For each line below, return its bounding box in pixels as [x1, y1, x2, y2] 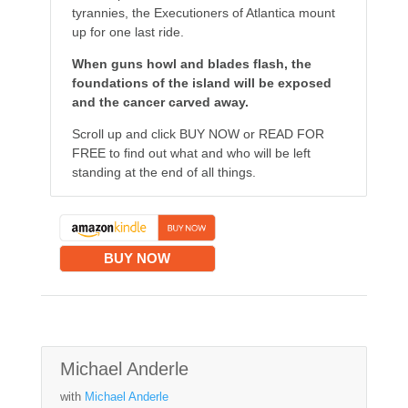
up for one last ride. [71, 25, 184, 40]
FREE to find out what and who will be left [71, 146, 311, 161]
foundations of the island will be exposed [71, 76, 331, 91]
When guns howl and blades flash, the [71, 56, 311, 72]
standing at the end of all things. [71, 165, 256, 180]
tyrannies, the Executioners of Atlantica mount [71, 5, 335, 21]
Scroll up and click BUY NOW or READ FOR [71, 127, 324, 142]
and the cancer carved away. [71, 95, 249, 110]
